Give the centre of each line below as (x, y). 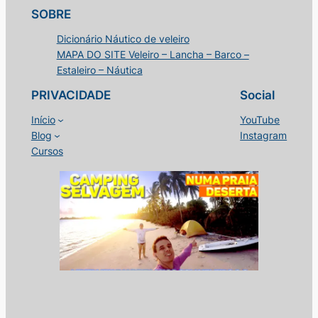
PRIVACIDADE (71, 95)
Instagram (264, 136)
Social (258, 95)
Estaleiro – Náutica (99, 70)
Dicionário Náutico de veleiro (123, 39)
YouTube (260, 120)
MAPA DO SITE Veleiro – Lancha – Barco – (153, 55)
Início (43, 120)
